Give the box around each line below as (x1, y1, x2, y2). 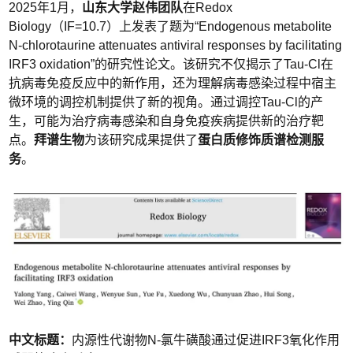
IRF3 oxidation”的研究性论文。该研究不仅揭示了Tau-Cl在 (9, 58, 334, 72)
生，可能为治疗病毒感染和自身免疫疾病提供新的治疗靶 (9, 114, 325, 128)
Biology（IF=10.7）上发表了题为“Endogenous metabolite (9, 20, 333, 34)
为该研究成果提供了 (84, 133, 199, 147)
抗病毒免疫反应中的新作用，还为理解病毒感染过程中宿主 (9, 76, 337, 91)
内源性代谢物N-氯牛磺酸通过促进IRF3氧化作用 (72, 333, 340, 347)
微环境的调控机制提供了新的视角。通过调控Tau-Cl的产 (9, 95, 324, 110)
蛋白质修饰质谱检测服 (198, 133, 325, 147)
